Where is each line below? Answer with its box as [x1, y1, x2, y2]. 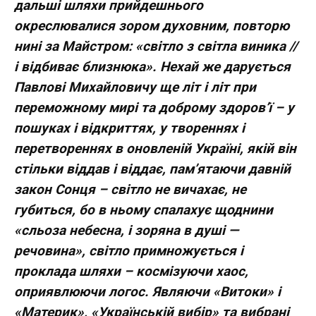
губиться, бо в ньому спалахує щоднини [14, 201, 273, 218]
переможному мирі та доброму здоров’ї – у [14, 99, 294, 116]
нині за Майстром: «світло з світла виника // [14, 37, 298, 54]
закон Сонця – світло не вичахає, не [14, 181, 246, 197]
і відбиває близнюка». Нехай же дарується [14, 58, 291, 75]
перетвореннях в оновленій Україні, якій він [14, 140, 296, 157]
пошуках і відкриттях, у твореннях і [14, 119, 245, 136]
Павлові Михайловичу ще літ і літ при [14, 78, 256, 95]
